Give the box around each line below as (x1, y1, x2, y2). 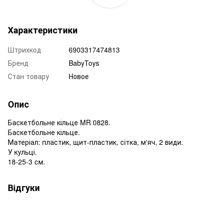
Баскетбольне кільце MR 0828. (8, 117, 110, 127)
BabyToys (69, 57, 99, 68)
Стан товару (8, 71, 49, 81)
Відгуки (8, 181, 40, 194)
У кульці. (8, 146, 37, 157)
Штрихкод (8, 44, 41, 55)
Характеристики (8, 23, 78, 36)
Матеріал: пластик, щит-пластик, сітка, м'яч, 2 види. (8, 137, 183, 147)
